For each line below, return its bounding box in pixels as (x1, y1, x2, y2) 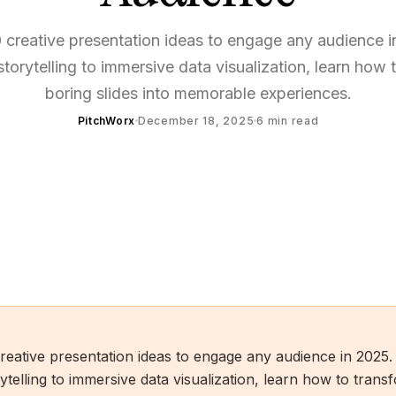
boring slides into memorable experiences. (44, 84, 352, 103)
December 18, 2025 (138, 114, 255, 128)
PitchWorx (77, 114, 135, 128)
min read (263, 114, 319, 128)
